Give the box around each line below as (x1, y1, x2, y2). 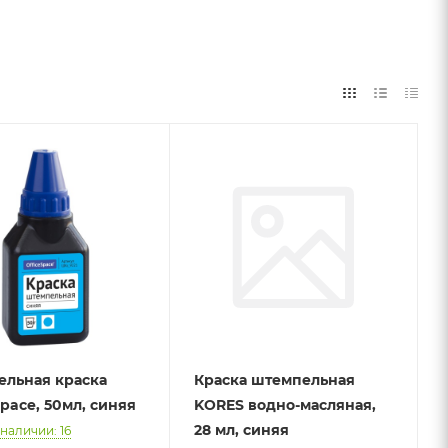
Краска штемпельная (193, 371, 355, 390)
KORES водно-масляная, (193, 396, 376, 415)
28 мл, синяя (193, 421, 289, 440)
